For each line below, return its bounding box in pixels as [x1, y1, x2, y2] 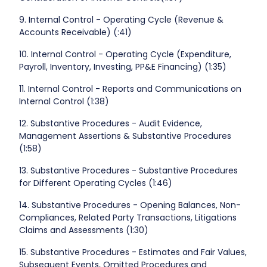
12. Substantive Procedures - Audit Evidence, [18, 117, 202, 130]
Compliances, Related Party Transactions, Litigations [18, 212, 237, 224]
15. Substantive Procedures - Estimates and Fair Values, [18, 246, 247, 259]
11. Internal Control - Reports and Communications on [18, 83, 241, 95]
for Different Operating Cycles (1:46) [18, 177, 172, 190]
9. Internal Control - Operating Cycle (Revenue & [18, 14, 223, 26]
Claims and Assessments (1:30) [18, 224, 148, 237]
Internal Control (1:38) [18, 95, 109, 108]
